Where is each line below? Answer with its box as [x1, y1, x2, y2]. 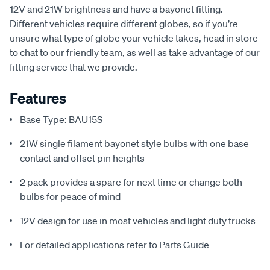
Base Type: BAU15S [20, 113, 102, 125]
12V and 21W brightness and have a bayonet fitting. [10, 2, 223, 15]
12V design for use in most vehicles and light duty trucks [20, 214, 256, 227]
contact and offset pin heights [20, 151, 145, 164]
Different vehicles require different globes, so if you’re [10, 17, 238, 30]
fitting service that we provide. [10, 60, 137, 73]
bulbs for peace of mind [20, 190, 121, 202]
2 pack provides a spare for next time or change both [20, 175, 242, 188]
